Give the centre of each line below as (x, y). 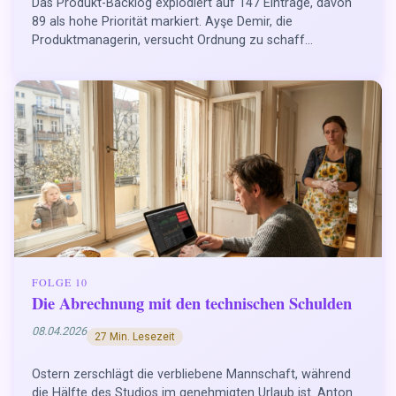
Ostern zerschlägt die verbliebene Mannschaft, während (191, 374)
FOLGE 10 (60, 282)
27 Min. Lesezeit (134, 336)
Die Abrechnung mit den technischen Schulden (192, 302)
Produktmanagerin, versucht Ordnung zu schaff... (172, 41)
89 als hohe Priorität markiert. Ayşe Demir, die (162, 22)
